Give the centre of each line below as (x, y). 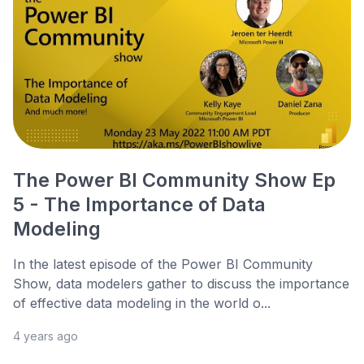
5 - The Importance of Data (139, 205)
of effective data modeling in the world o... (142, 303)
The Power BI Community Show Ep (174, 180)
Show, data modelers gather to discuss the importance (181, 284)
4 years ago (45, 336)
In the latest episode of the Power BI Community (163, 264)
